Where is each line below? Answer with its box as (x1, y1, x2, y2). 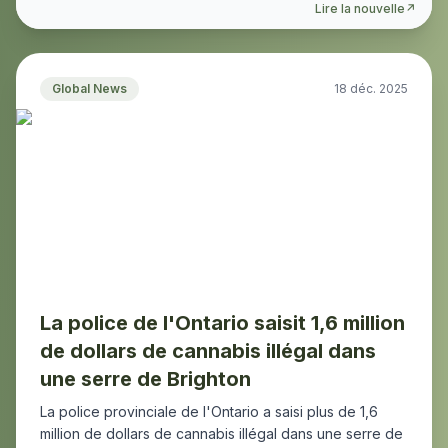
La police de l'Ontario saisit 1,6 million (40, 311, 405, 335)
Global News (52, 81, 127, 96)
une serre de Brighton (40, 367, 251, 391)
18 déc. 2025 (334, 81, 408, 96)
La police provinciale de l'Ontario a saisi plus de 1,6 (40, 403, 378, 420)
